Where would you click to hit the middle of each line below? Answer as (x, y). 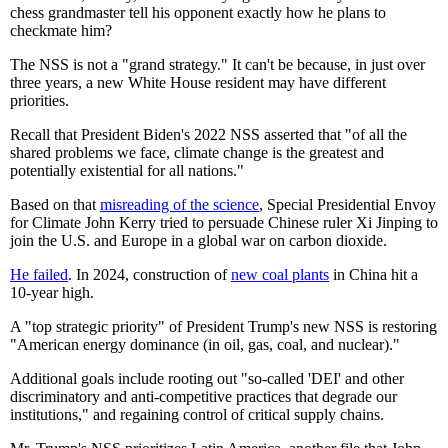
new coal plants (280, 274)
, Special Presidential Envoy (347, 204)
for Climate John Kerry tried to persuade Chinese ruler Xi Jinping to (224, 222)
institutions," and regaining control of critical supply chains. (197, 414)
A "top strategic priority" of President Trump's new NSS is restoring (223, 326)
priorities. (39, 100)
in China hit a (373, 274)
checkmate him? (61, 30)
